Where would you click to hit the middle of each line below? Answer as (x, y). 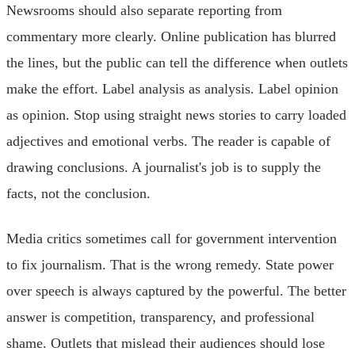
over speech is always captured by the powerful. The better (176, 290)
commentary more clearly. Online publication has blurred (171, 36)
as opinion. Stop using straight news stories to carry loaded (176, 115)
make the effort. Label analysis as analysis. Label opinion (172, 88)
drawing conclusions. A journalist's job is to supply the (164, 167)
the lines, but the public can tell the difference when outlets (177, 62)
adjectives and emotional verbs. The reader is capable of (168, 141)
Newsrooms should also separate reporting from (144, 10)
